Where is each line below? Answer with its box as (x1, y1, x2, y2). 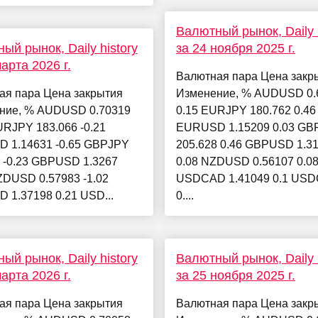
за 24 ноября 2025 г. (175, 41, 295, 56)
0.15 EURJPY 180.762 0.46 (175, 104, 316, 117)
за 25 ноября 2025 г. (175, 268, 295, 283)
